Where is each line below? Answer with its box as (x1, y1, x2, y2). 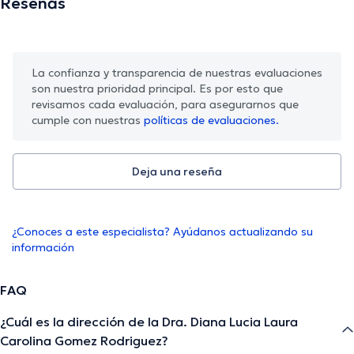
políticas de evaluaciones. (144, 113, 279, 128)
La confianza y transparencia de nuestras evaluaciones (32, 66, 322, 81)
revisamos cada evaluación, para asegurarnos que (32, 97, 299, 112)
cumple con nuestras (32, 113, 144, 128)
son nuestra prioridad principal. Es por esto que (32, 81, 283, 96)
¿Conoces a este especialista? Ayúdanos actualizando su (12, 224, 313, 239)
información (12, 240, 74, 255)
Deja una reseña (132, 164, 222, 179)
